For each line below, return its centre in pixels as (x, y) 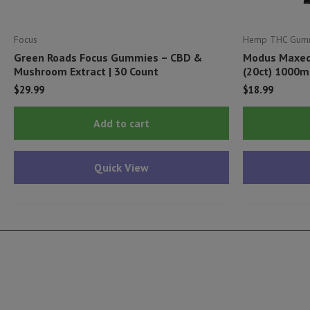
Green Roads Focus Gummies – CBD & (108, 57)
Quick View (121, 167)
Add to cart (121, 123)
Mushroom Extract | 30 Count (86, 71)
